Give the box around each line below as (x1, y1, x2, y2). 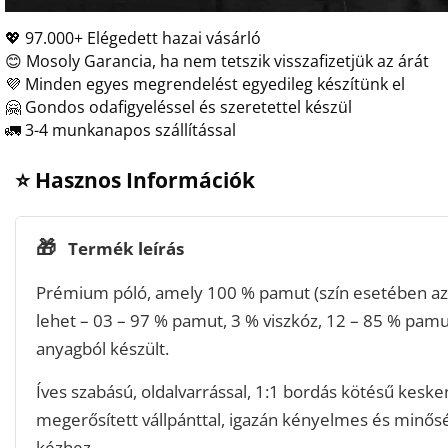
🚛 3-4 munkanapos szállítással (5, 119, 236, 141)
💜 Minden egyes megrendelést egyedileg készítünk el (5, 73, 405, 95)
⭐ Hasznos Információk (15, 164, 255, 194)
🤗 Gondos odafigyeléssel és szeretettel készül (5, 96, 352, 118)
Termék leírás (64, 236, 184, 260)
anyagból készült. (36, 336, 169, 360)
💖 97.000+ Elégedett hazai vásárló (5, 27, 261, 49)
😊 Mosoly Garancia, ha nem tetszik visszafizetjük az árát (5, 50, 429, 72)
